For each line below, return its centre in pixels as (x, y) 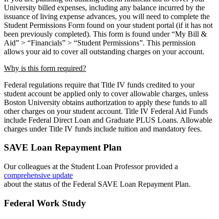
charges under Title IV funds (49, 129)
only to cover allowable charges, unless (148, 93)
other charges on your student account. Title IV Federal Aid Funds (106, 111)
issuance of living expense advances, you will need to (87, 16)
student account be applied (46, 93)
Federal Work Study (45, 203)
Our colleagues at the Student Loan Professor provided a (91, 167)
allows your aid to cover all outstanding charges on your (91, 51)
